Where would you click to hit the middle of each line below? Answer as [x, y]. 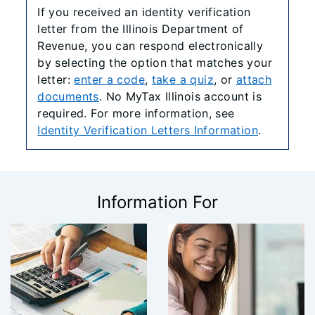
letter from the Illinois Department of [141, 29]
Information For [157, 202]
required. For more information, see [136, 113]
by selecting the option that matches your [155, 63]
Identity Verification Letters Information [148, 130]
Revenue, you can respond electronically [150, 46]
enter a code [109, 79]
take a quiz [182, 79]
